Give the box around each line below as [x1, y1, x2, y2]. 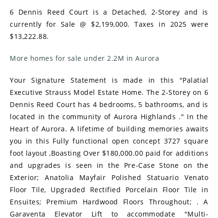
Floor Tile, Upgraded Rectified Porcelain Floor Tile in [10, 185, 208, 195]
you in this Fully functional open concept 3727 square [10, 136, 208, 146]
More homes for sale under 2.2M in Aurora [10, 54, 159, 63]
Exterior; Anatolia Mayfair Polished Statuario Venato [10, 173, 208, 182]
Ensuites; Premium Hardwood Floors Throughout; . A [10, 197, 208, 207]
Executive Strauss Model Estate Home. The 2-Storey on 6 [10, 88, 208, 97]
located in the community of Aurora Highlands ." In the [10, 112, 208, 122]
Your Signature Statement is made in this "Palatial [10, 75, 208, 85]
